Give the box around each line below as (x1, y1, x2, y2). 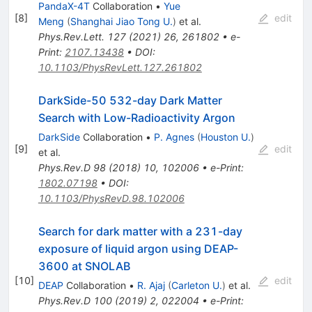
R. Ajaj (136, 279, 165, 291)
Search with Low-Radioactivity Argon (38, 110, 235, 125)
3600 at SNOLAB (38, 258, 130, 273)
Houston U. (200, 130, 251, 143)
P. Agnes (153, 130, 194, 143)
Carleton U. (171, 279, 222, 291)
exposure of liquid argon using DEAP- (38, 241, 238, 256)
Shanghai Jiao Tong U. (70, 15, 173, 27)
